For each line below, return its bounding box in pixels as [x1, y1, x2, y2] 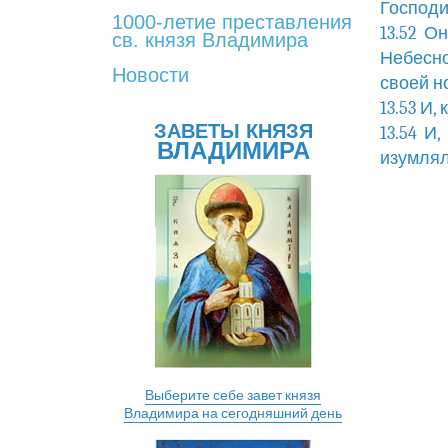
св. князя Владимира [112, 29, 308, 51]
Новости [112, 64, 189, 86]
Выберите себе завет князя [145, 387, 322, 404]
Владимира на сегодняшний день [124, 405, 343, 422]
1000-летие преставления [112, 11, 352, 33]
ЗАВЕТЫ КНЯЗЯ [153, 120, 313, 142]
